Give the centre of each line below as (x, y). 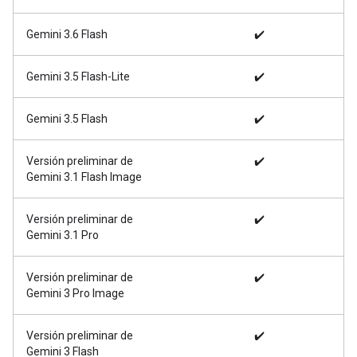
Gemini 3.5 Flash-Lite (78, 76)
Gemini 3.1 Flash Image (84, 177)
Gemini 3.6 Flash (67, 34)
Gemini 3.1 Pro (63, 235)
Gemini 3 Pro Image (75, 293)
